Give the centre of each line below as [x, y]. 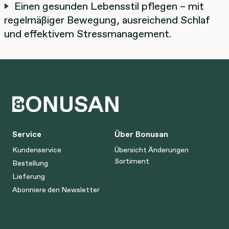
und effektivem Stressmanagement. [88, 33]
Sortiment [132, 161]
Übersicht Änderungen [152, 150]
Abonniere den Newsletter [56, 190]
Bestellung [30, 163]
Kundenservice [37, 150]
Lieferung [29, 177]
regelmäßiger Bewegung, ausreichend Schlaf [107, 20]
